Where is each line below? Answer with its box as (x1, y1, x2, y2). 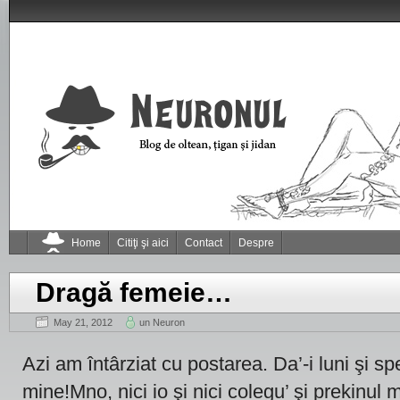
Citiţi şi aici (117, 237, 169, 249)
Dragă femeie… (36, 278, 232, 307)
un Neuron (139, 317, 185, 328)
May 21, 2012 (54, 317, 112, 328)
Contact (185, 237, 222, 249)
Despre (238, 237, 274, 249)
